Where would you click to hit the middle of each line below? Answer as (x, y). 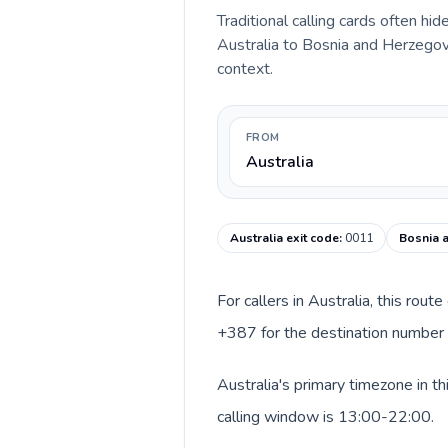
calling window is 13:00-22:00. (325, 417)
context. (245, 69)
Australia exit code (284, 238)
